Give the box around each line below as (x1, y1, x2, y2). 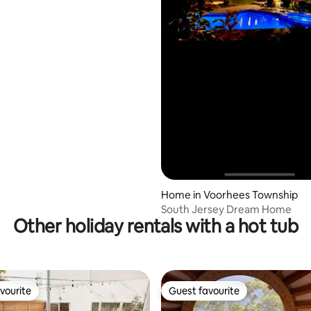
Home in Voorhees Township (161, 188, 298, 202)
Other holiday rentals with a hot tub (12, 215, 299, 239)
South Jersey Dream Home (161, 203, 292, 217)
